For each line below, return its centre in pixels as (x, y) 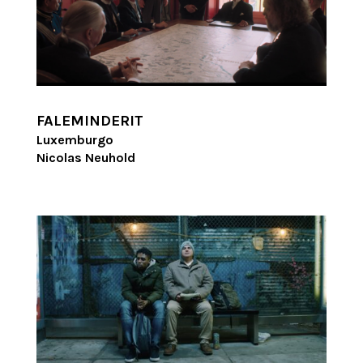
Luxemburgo (75, 140)
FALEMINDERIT (90, 121)
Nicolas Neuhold (85, 158)
